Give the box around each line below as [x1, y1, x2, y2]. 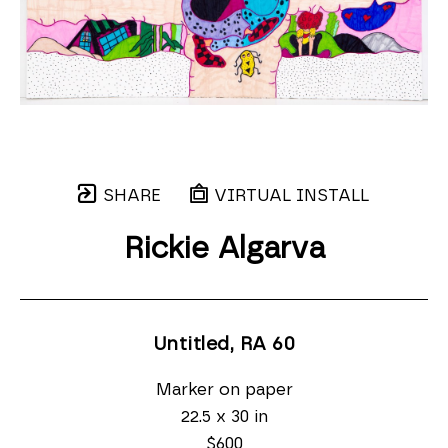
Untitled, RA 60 [152, 335, 296, 354]
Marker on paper [155, 381, 293, 398]
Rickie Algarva [123, 234, 325, 264]
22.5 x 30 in [180, 408, 268, 425]
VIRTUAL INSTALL [209, 187, 369, 204]
